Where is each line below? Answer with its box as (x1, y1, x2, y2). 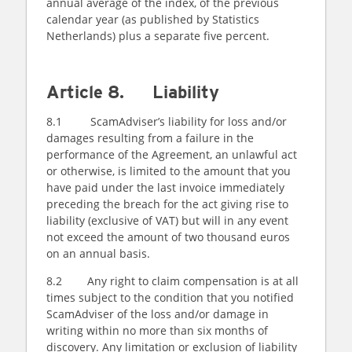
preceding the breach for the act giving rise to (46, 196, 288, 211)
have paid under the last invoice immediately (46, 180, 284, 195)
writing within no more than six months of (46, 323, 268, 338)
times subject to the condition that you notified (46, 290, 294, 305)
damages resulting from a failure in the (46, 130, 254, 145)
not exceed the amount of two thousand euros (46, 229, 290, 244)
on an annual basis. (46, 246, 153, 261)
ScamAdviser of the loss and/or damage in (46, 306, 269, 321)
